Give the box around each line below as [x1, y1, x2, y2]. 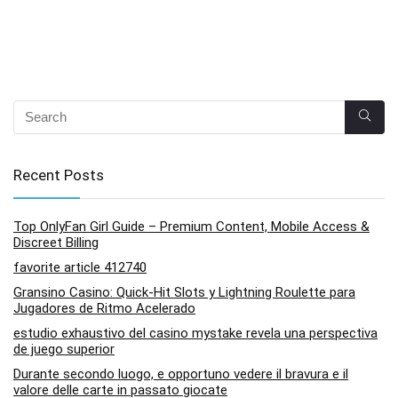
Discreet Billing [13, 234, 99, 251]
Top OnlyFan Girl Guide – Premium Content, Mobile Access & [13, 218, 370, 235]
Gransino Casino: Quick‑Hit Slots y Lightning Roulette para [13, 283, 355, 300]
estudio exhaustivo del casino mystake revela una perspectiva [13, 324, 378, 341]
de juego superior [13, 340, 115, 357]
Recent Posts [13, 165, 104, 184]
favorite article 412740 [13, 259, 147, 275]
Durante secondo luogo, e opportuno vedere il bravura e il [13, 365, 348, 382]
